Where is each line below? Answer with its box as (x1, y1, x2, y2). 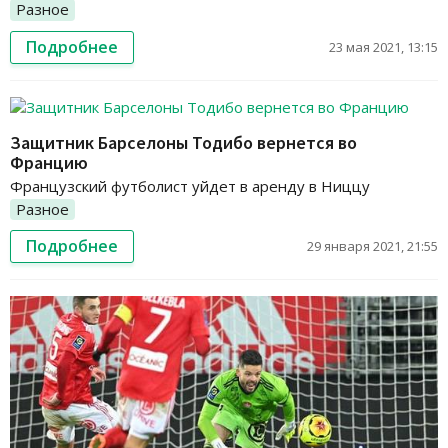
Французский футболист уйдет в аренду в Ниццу (10, 175, 370, 196)
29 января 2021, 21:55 (307, 237, 438, 256)
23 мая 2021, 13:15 (329, 37, 438, 56)
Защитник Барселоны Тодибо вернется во (10, 130, 357, 154)
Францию (10, 150, 88, 174)
